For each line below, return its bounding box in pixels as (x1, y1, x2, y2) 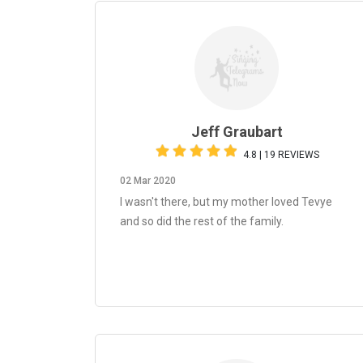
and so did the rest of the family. (120, 215, 284, 228)
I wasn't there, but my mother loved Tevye (120, 195, 332, 208)
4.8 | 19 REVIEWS (243, 149, 319, 160)
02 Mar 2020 (120, 175, 176, 186)
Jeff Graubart (190, 123, 283, 140)
